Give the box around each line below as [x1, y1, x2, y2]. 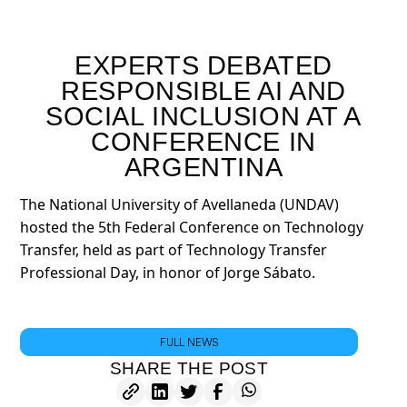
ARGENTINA [124, 153, 283, 183]
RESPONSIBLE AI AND [61, 76, 346, 106]
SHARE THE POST [109, 359, 269, 379]
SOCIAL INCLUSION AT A [45, 102, 362, 132]
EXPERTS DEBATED [74, 51, 333, 81]
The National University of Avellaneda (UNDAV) [20, 194, 340, 214]
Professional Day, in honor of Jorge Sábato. [20, 262, 316, 283]
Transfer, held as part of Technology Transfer [20, 239, 328, 260]
